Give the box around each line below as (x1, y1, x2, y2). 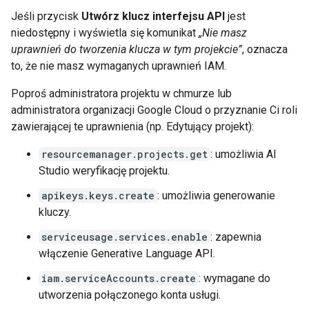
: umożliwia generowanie (157, 189, 275, 202)
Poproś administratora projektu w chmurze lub (11, 87, 232, 100)
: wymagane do (199, 272, 270, 285)
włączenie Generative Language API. (39, 247, 215, 260)
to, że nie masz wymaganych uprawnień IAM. (11, 59, 226, 72)
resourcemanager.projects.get (41, 148, 208, 161)
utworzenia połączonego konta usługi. (39, 288, 221, 301)
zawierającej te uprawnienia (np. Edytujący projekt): (11, 120, 254, 133)
